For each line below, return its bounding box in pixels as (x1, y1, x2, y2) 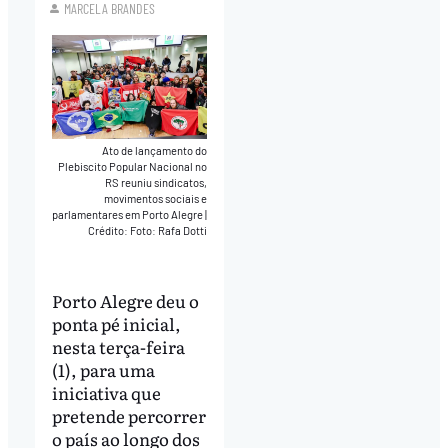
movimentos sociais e (104, 191, 208, 205)
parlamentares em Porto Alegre (52, 207, 206, 221)
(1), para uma (51, 357, 155, 383)
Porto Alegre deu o (51, 288, 199, 314)
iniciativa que (51, 380, 161, 406)
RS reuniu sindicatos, (105, 175, 208, 189)
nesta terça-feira (51, 334, 185, 360)
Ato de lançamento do (102, 143, 208, 157)
